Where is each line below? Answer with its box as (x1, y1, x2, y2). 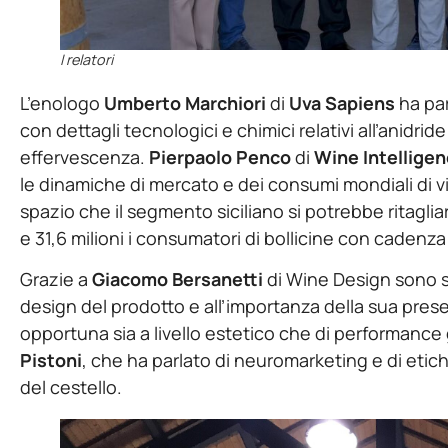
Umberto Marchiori (104, 90, 270, 115)
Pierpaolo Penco (149, 144, 291, 169)
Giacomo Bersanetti (92, 267, 263, 292)
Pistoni (20, 348, 82, 373)
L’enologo (20, 90, 104, 115)
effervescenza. (20, 144, 149, 169)
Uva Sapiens (285, 90, 395, 115)
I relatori (60, 49, 113, 69)
